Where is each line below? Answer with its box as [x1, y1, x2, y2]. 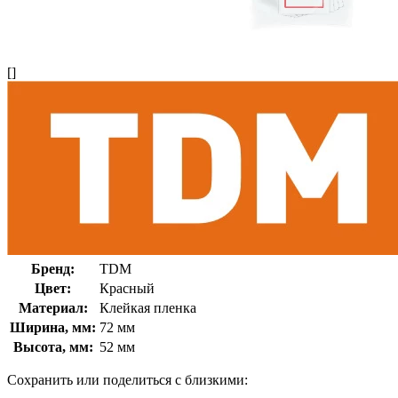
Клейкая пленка [99, 299, 196, 315]
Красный [99, 280, 155, 296]
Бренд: [31, 260, 75, 276]
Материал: [18, 299, 88, 315]
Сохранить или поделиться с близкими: [7, 371, 248, 387]
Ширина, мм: [10, 319, 96, 335]
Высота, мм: [12, 338, 93, 354]
